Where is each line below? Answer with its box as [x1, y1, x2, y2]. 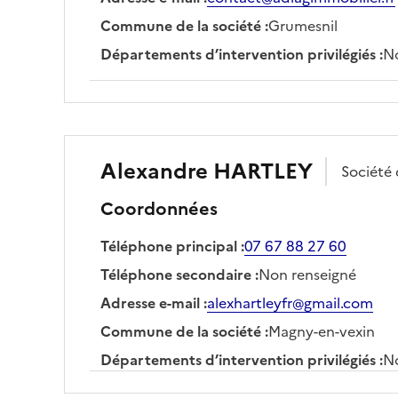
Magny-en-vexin [268, 320, 375, 342]
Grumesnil [268, 14, 338, 36]
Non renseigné [259, 263, 356, 285]
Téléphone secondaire [100, 263, 251, 285]
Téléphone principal [100, 235, 237, 257]
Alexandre [100, 155, 208, 187]
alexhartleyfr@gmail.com [207, 291, 373, 314]
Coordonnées [100, 195, 218, 222]
